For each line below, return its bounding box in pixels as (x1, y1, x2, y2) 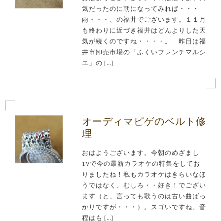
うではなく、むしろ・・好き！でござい (81, 182, 206, 189)
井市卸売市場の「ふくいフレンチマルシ (81, 48, 206, 56)
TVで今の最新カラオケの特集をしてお (81, 160, 200, 168)
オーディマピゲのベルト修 (81, 116, 206, 127)
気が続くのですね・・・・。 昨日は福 (81, 37, 206, 45)
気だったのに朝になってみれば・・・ (81, 5, 199, 13)
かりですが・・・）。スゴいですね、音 (81, 203, 206, 211)
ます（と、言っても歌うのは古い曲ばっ (81, 192, 206, 200)
